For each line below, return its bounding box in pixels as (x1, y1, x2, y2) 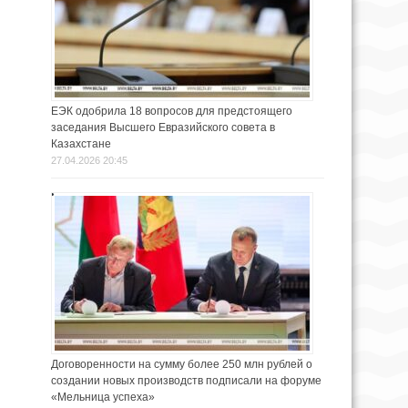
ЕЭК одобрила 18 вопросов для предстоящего (51, 105, 292, 118)
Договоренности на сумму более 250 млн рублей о (51, 358, 312, 372)
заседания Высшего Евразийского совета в (51, 121, 275, 135)
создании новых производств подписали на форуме (51, 374, 321, 388)
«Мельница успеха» (51, 391, 158, 404)
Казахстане (51, 138, 111, 151)
